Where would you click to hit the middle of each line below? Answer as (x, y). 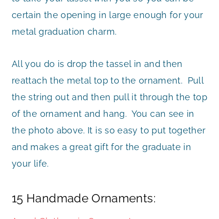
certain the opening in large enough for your (108, 15)
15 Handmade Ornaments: (84, 198)
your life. (30, 163)
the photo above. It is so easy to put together (109, 130)
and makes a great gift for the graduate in (102, 147)
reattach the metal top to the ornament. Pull (108, 80)
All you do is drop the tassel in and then (97, 64)
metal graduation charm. (64, 31)
